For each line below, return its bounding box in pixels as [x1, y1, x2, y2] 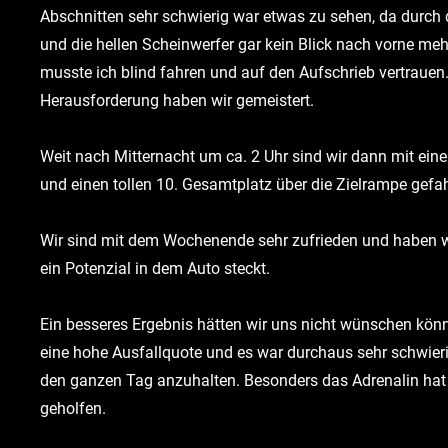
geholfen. [40, 399, 106, 419]
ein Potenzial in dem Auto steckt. [40, 259, 270, 279]
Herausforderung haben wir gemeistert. [40, 91, 314, 111]
